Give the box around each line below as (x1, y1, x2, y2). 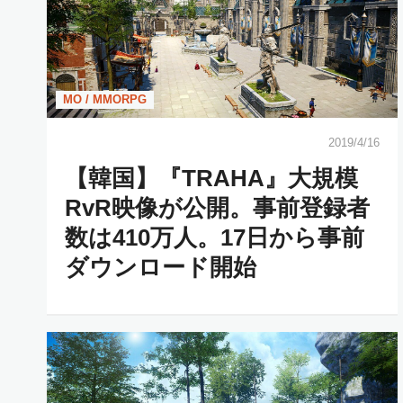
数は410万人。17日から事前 (65, 223, 364, 251)
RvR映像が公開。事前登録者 (65, 193, 370, 221)
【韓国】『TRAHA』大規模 (65, 164, 358, 192)
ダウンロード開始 (65, 253, 256, 281)
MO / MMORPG (63, 92, 147, 106)
